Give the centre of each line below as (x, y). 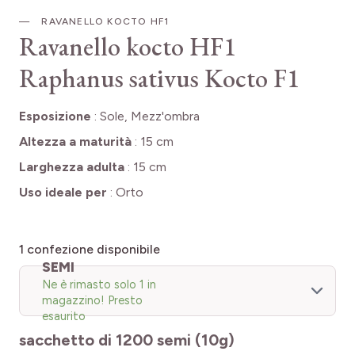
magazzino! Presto (92, 301)
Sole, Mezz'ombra (150, 116)
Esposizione (55, 116)
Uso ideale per (63, 193)
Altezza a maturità (75, 142)
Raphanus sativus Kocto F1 (159, 79)
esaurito (64, 317)
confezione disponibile (94, 250)
